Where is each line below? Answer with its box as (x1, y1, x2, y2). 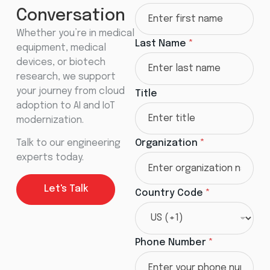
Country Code (134, 187, 206, 198)
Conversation (16, 7, 125, 24)
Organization (134, 138, 200, 149)
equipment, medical (16, 42, 106, 53)
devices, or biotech (16, 57, 105, 67)
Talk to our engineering (16, 138, 121, 149)
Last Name (134, 39, 189, 49)
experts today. (16, 152, 84, 163)
